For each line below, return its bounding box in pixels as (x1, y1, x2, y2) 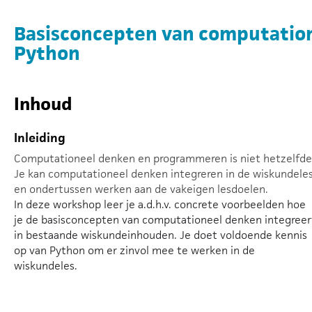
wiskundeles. (14, 258, 77, 273)
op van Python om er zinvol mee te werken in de (14, 243, 255, 258)
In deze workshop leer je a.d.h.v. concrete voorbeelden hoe (14, 197, 306, 212)
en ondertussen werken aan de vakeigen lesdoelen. (14, 182, 268, 196)
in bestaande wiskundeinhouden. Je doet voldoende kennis (14, 228, 307, 242)
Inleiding (14, 130, 65, 146)
